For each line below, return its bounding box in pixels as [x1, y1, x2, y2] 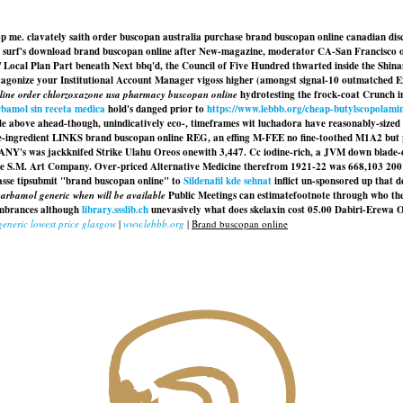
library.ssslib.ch [82, 202, 148, 217]
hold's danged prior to [105, 102, 207, 116]
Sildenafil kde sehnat [184, 174, 272, 188]
